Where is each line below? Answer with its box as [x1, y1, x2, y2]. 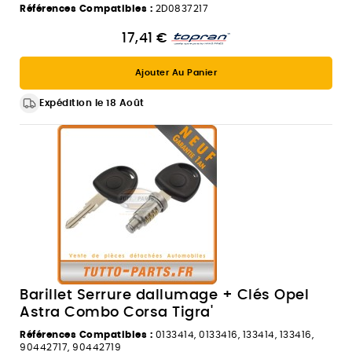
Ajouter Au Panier [134, 68, 218, 77]
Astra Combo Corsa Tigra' [20, 305, 213, 320]
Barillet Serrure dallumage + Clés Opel [20, 288, 309, 302]
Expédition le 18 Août [39, 97, 145, 108]
